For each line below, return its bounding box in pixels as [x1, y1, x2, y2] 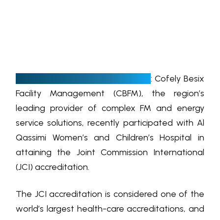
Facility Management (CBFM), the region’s [16, 87, 204, 99]
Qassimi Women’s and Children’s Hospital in [16, 132, 204, 143]
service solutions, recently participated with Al [16, 117, 204, 128]
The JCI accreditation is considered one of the [16, 188, 204, 199]
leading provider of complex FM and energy [16, 102, 204, 113]
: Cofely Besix [150, 73, 205, 84]
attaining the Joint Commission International [16, 146, 204, 158]
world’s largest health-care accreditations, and [16, 203, 204, 214]
